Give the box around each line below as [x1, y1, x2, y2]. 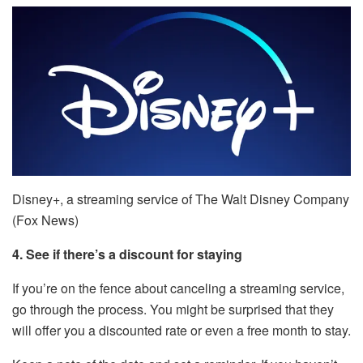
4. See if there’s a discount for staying [12, 245, 242, 264]
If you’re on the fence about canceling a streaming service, [12, 279, 344, 298]
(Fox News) [12, 211, 79, 230]
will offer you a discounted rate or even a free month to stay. [12, 321, 351, 340]
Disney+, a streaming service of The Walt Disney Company [12, 190, 349, 209]
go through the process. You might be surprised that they [12, 300, 334, 319]
